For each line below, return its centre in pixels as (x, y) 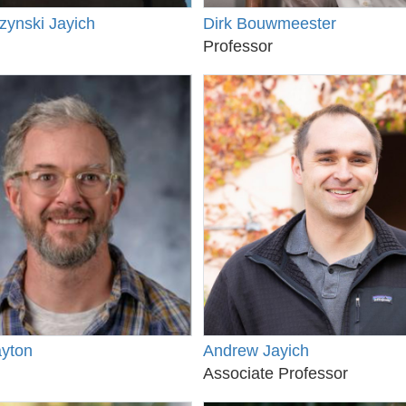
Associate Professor (275, 374)
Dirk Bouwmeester (270, 23)
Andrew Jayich (256, 351)
